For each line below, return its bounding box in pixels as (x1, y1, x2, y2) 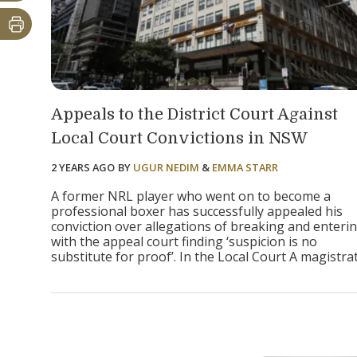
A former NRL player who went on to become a (51, 186, 331, 205)
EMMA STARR (212, 159, 278, 175)
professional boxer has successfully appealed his (51, 202, 343, 220)
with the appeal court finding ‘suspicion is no (51, 232, 317, 250)
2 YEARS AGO (51, 159, 115, 175)
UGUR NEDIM (133, 159, 199, 175)
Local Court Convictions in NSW (51, 128, 308, 147)
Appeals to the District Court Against (51, 104, 338, 124)
